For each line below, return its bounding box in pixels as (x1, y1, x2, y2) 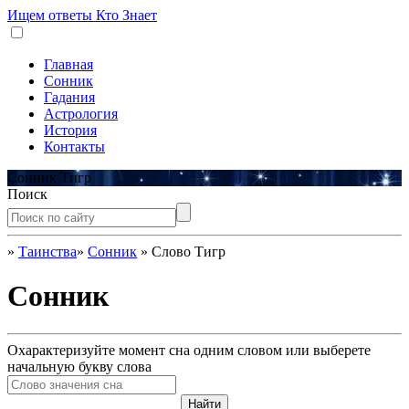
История (44, 122, 97, 138)
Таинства (18, 244, 77, 259)
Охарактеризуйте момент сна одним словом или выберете (7, 341, 371, 358)
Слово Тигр (152, 244, 225, 259)
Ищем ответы (7, 7, 92, 23)
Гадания (44, 89, 95, 105)
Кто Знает (92, 7, 157, 23)
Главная (44, 57, 93, 72)
